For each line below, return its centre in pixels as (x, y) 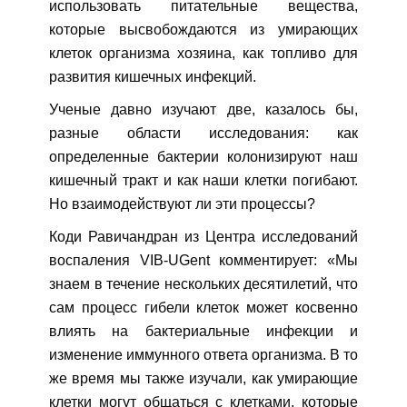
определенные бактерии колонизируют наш (203, 157)
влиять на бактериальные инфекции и (203, 332)
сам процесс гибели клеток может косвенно (203, 308)
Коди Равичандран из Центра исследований (203, 237)
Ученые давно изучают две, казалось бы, (203, 110)
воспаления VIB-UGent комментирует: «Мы (203, 261)
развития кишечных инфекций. (153, 77)
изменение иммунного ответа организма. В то (203, 355)
